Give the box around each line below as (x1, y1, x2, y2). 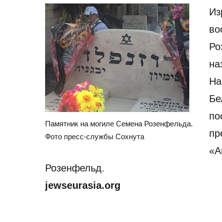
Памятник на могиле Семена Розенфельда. (45, 119, 193, 128)
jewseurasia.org (45, 180, 120, 191)
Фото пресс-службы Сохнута (45, 132, 144, 141)
